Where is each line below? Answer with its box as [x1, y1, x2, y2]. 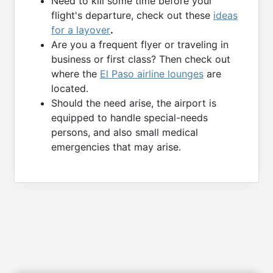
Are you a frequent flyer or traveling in [51, 38, 229, 51]
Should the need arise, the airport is [51, 97, 216, 110]
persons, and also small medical [51, 126, 198, 139]
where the [51, 68, 100, 80]
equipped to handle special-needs [51, 112, 208, 124]
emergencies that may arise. [51, 141, 181, 154]
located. [51, 82, 88, 95]
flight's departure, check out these [51, 9, 213, 22]
